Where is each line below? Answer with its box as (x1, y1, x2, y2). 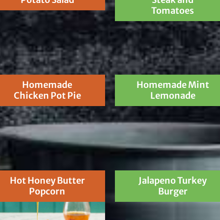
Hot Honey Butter (9, 174, 85, 186)
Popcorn (29, 185, 66, 197)
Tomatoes (151, 4, 194, 16)
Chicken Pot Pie (13, 89, 81, 101)
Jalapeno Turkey (138, 174, 207, 186)
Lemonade (150, 89, 195, 101)
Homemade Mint (136, 79, 209, 90)
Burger (158, 185, 188, 197)
